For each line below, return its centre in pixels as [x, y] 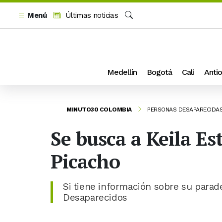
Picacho [85, 161]
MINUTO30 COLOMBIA [99, 109]
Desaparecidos [95, 197]
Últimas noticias [91, 15]
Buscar [136, 26]
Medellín [122, 72]
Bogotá [159, 72]
